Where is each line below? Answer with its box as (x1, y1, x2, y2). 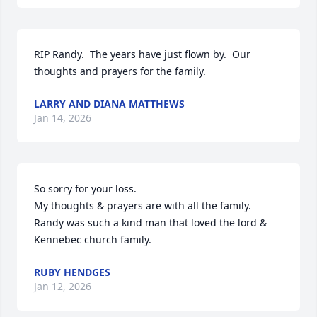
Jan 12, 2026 (34, 279, 91, 293)
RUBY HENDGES (34, 265, 110, 279)
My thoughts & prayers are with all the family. (34, 199, 251, 212)
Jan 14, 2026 (34, 111, 91, 125)
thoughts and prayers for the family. (34, 64, 206, 78)
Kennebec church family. (34, 233, 151, 246)
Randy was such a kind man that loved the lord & (34, 216, 267, 229)
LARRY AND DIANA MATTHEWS (34, 97, 185, 110)
